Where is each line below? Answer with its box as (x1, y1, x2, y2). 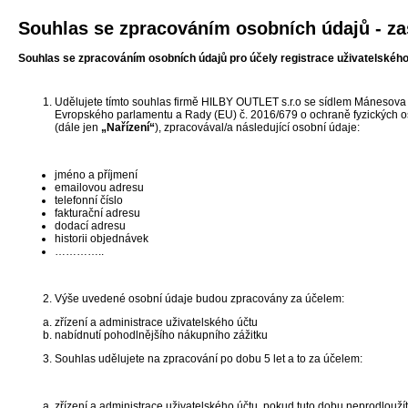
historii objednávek (55, 232, 148, 245)
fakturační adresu (55, 207, 140, 219)
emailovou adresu (55, 181, 144, 194)
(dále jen (55, 121, 101, 134)
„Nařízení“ (101, 121, 155, 134)
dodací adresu (55, 219, 126, 232)
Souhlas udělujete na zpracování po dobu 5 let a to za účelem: (55, 352, 362, 365)
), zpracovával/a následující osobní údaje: (155, 121, 360, 134)
